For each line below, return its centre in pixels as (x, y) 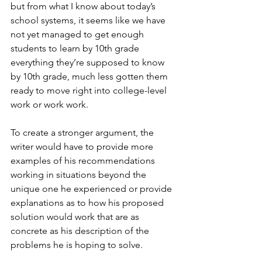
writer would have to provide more (83, 147)
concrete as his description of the (81, 231)
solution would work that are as (76, 217)
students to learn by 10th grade (76, 49)
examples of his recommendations (84, 161)
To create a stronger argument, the (83, 133)
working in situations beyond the (80, 175)
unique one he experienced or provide (92, 189)
